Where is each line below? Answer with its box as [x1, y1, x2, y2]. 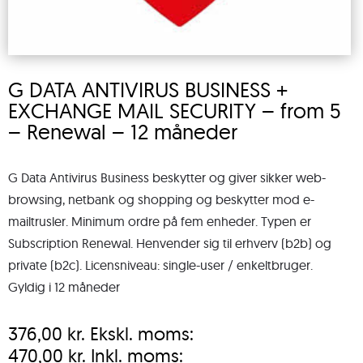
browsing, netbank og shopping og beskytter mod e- [8, 191, 314, 207]
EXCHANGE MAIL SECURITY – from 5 [8, 97, 341, 124]
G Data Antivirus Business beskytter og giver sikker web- [8, 169, 326, 186]
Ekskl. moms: [90, 322, 194, 345]
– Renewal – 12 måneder [8, 118, 237, 145]
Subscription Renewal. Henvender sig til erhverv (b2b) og [8, 235, 331, 251]
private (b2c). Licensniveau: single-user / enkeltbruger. [8, 257, 313, 273]
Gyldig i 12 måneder [8, 279, 120, 295]
